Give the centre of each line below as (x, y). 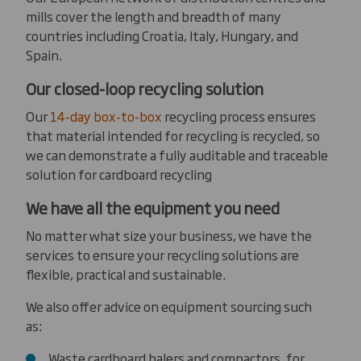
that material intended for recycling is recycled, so (173, 135)
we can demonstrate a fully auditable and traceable (177, 154)
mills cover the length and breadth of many (154, 16)
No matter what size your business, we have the (169, 235)
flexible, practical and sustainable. (126, 274)
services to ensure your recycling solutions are (162, 254)
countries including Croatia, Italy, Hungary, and (162, 35)
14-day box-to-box (106, 116)
